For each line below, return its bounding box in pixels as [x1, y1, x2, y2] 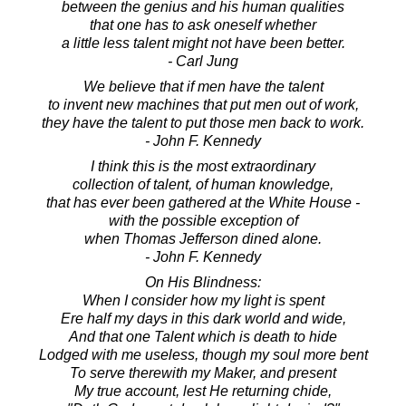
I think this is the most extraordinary [91, 159, 315, 175]
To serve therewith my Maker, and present [70, 365, 336, 382]
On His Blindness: [145, 275, 261, 291]
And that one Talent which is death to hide [69, 329, 337, 345]
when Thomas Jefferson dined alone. [84, 231, 322, 247]
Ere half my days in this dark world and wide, [60, 311, 346, 327]
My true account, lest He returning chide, [74, 383, 332, 400]
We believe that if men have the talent [82, 79, 324, 95]
